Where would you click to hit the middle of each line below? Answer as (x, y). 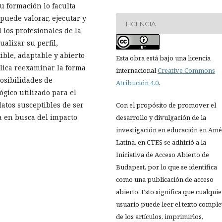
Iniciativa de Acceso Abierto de (163, 155)
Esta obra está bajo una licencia (163, 58)
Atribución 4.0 (137, 83)
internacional (137, 70)
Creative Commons (186, 70)
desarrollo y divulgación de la (161, 117)
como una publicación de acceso (165, 179)
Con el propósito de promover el (166, 105)
